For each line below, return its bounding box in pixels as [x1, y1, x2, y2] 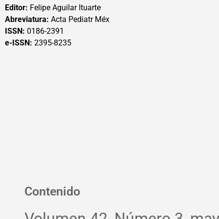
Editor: [5, 3, 28, 12]
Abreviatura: [5, 15, 49, 24]
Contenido [24, 184, 80, 199]
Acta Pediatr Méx [49, 15, 109, 24]
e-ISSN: [5, 38, 34, 47]
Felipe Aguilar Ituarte [28, 3, 101, 12]
